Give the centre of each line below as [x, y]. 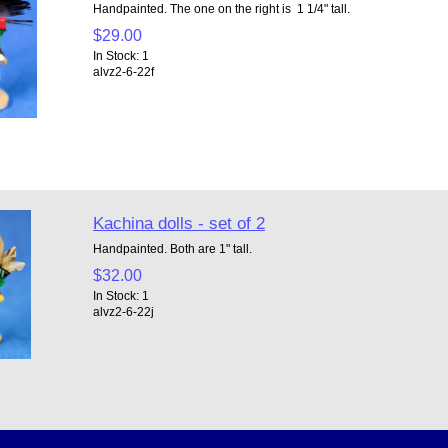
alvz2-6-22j [123, 311]
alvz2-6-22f [123, 71]
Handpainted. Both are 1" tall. [172, 248]
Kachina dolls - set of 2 [178, 222]
